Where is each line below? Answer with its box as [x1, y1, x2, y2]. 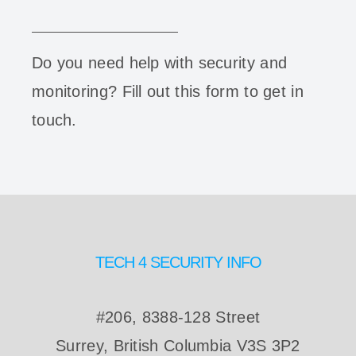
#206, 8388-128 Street [95, 308, 261, 327]
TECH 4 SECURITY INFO [95, 253, 261, 272]
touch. [31, 111, 77, 130]
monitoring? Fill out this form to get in [31, 83, 304, 101]
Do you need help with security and [31, 54, 288, 72]
